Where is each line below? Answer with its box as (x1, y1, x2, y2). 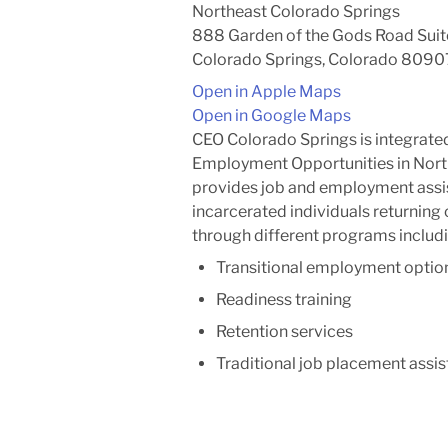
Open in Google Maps (192, 106, 351, 125)
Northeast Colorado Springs (192, 2, 400, 21)
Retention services (216, 322, 353, 341)
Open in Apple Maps (192, 82, 341, 101)
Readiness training (216, 290, 352, 309)
